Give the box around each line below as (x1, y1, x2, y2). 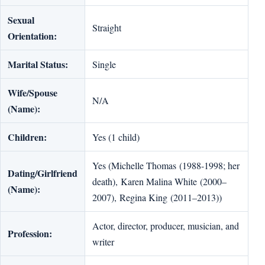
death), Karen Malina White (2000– (92, 175, 227, 188)
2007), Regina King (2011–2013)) (92, 191, 222, 204)
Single (92, 58, 116, 71)
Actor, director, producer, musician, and (92, 219, 239, 232)
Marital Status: (8, 57, 68, 72)
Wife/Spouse (8, 86, 57, 100)
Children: (8, 130, 47, 144)
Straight (92, 21, 121, 34)
